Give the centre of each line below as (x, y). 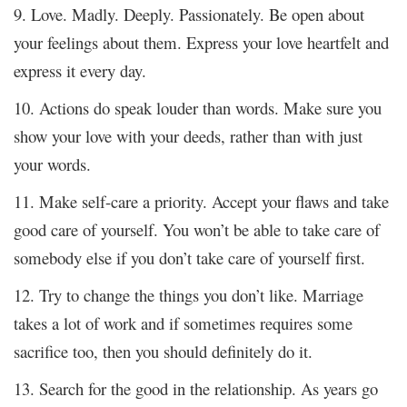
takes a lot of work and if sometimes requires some (183, 323)
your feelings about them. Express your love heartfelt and (201, 42)
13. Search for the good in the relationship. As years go (196, 388)
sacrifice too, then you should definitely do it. (163, 351)
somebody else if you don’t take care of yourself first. (192, 257)
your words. (52, 164)
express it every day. (80, 70)
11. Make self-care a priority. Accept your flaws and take (201, 201)
